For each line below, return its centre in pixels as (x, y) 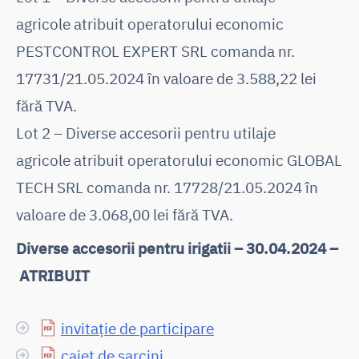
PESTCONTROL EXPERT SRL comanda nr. (155, 50)
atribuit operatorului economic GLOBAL (208, 159)
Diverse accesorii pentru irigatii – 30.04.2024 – (177, 248)
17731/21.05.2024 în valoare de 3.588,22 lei (166, 78)
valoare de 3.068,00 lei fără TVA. (125, 214)
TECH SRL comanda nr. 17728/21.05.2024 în (167, 187)
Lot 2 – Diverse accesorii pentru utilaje (146, 132)
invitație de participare (137, 328)
